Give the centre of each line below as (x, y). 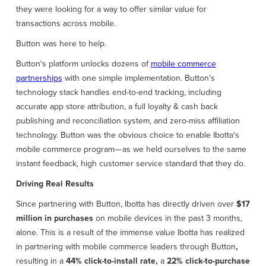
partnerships (39, 78)
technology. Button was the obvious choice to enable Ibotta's (127, 135)
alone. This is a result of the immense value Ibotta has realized (130, 233)
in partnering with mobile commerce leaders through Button (126, 247)
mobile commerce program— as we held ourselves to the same (131, 150)
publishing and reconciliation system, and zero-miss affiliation (128, 121)
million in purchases (54, 218)
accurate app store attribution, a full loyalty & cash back (117, 107)
